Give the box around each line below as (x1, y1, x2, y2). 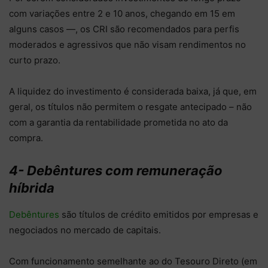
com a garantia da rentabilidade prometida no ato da (9, 116, 228, 128)
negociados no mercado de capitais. (9, 224, 163, 236)
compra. (9, 132, 43, 144)
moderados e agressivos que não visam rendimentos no (9, 38, 246, 50)
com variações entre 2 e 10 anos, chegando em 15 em (9, 7, 235, 19)
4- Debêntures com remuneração (9, 162, 223, 178)
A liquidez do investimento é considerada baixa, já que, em (9, 85, 257, 97)
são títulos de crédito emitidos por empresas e (59, 208, 258, 220)
